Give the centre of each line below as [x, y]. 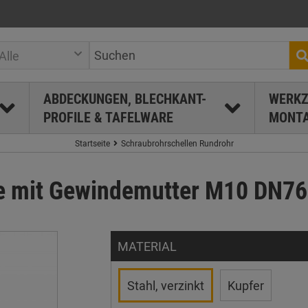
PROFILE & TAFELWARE [108, 117]
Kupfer [245, 285]
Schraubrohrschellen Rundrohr [177, 143]
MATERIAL [147, 246]
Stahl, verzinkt [165, 285]
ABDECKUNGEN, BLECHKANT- [124, 99]
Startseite [92, 143]
